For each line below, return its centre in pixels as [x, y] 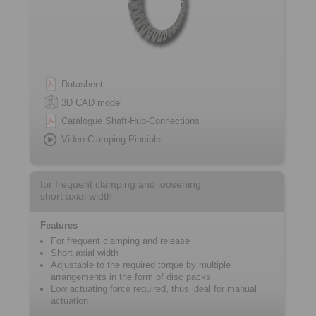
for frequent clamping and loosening [121, 184]
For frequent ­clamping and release [120, 241]
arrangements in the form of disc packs [131, 277]
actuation [69, 301]
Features [59, 225]
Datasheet [82, 84]
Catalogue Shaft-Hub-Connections [130, 121]
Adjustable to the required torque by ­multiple [141, 265]
